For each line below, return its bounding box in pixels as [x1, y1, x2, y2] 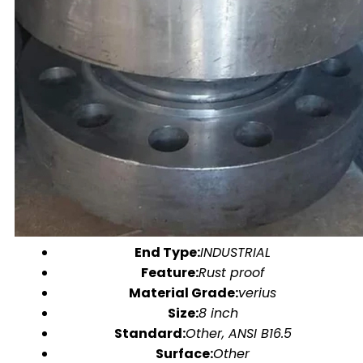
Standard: [113, 324, 186, 343]
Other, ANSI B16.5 [185, 324, 292, 343]
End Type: [135, 243, 200, 262]
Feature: [141, 263, 199, 282]
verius [238, 284, 276, 302]
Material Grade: [129, 284, 238, 302]
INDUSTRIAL [200, 243, 271, 262]
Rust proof [199, 263, 264, 282]
